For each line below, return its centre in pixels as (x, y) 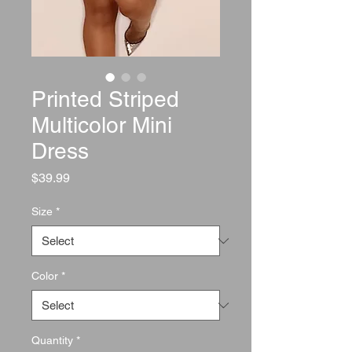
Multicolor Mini (102, 125)
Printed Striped (105, 99)
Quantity (52, 340)
